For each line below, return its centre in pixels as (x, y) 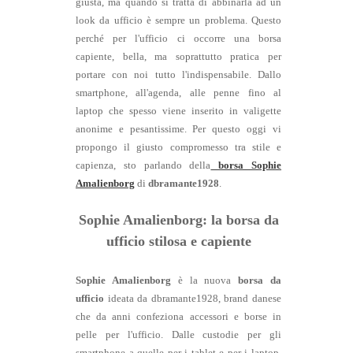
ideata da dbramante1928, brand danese (193, 299)
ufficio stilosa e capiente (178, 242)
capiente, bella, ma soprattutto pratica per (178, 57)
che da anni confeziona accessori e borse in (178, 317)
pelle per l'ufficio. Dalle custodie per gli (178, 335)
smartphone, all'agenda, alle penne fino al (178, 93)
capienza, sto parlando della (143, 166)
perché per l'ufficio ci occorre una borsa (178, 39)
